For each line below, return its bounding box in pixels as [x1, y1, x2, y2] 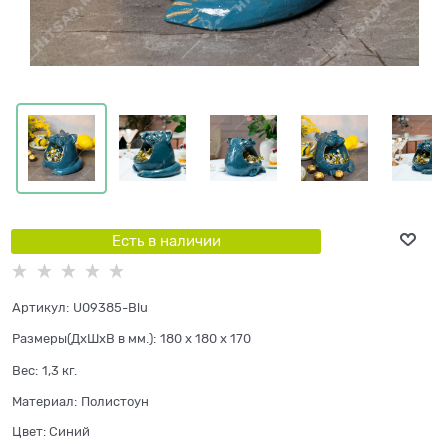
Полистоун [81, 393, 149, 409]
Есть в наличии [111, 232, 221, 249]
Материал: [12, 393, 77, 409]
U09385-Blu [73, 300, 148, 316]
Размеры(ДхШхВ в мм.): [12, 331, 156, 347]
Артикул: [12, 300, 69, 316]
